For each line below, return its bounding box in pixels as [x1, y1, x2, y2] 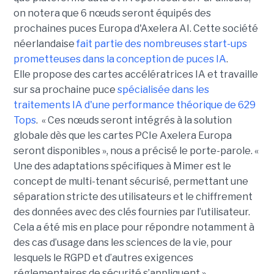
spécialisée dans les [117, 84, 209, 96]
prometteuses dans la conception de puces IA [13, 53, 226, 65]
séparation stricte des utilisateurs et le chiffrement [13, 191, 253, 203]
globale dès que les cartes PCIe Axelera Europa [13, 130, 232, 142]
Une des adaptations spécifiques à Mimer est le [13, 160, 231, 172]
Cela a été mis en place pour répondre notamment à [13, 221, 254, 234]
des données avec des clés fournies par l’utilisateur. [13, 206, 250, 218]
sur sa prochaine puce [13, 84, 117, 96]
